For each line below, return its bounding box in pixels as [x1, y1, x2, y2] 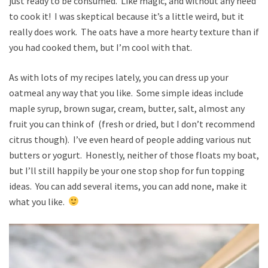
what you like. [9, 195, 68, 208]
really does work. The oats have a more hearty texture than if [9, 25, 259, 38]
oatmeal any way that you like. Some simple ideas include [9, 86, 243, 99]
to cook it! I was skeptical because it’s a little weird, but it [9, 10, 244, 22]
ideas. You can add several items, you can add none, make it [9, 179, 247, 192]
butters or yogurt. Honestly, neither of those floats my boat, [9, 148, 259, 161]
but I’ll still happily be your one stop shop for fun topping [9, 164, 245, 176]
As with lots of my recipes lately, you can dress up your [9, 71, 229, 83]
